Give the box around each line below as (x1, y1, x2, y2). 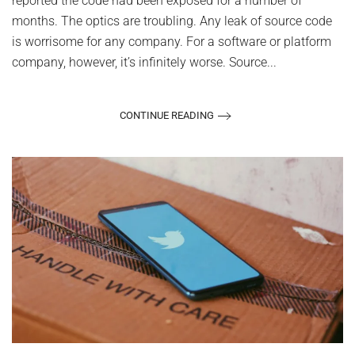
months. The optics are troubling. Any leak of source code (12, 13, 332, 29)
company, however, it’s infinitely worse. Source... (12, 54, 277, 70)
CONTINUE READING (120, 109, 214, 122)
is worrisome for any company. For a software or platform (12, 33, 331, 49)
